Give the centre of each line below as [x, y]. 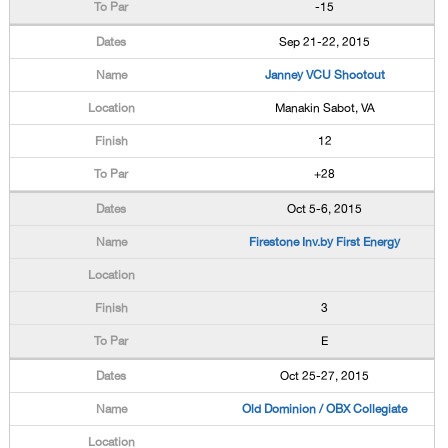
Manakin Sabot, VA [324, 108]
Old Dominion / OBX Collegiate [325, 409]
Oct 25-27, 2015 [325, 376]
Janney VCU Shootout [324, 75]
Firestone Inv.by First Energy [325, 242]
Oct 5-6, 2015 [325, 209]
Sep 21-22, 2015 [325, 42]
